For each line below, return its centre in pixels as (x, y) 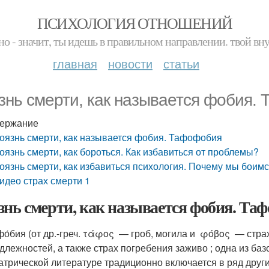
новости (130, 63)
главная (75, 63)
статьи (181, 63)
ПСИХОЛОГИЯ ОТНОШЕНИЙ (134, 23)
